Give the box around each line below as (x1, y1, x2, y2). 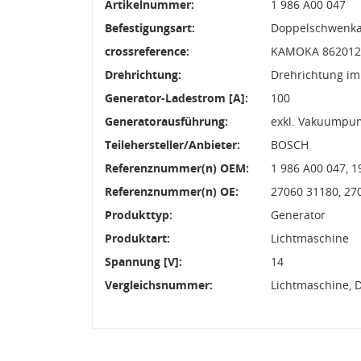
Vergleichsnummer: (105, 276, 213, 293)
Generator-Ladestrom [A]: (105, 89, 248, 106)
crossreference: (105, 43, 189, 59)
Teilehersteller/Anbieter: (105, 136, 240, 152)
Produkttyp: (105, 206, 172, 222)
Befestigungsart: (105, 19, 195, 35)
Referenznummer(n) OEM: (105, 160, 249, 176)
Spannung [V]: (105, 253, 182, 269)
